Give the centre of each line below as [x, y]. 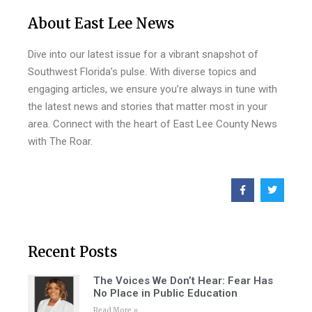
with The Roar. [60, 142]
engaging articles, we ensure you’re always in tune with [153, 89]
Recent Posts [72, 251]
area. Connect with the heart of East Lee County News [153, 124]
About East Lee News [101, 24]
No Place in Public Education [165, 293]
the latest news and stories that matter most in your [148, 107]
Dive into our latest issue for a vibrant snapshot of [143, 55]
